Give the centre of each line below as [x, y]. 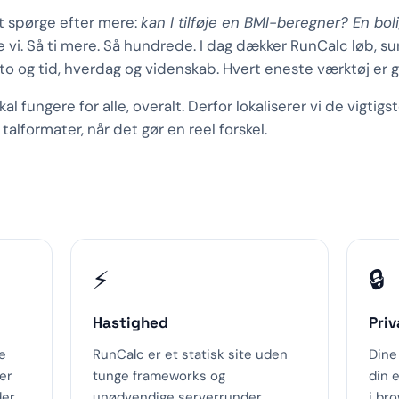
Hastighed [130, 322]
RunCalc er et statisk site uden [190, 354]
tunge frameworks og [159, 376]
